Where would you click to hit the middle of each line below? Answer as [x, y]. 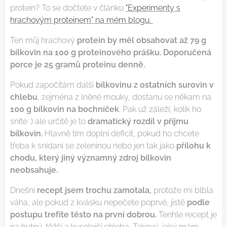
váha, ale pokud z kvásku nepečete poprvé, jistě [99, 202]
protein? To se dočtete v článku [68, 8]
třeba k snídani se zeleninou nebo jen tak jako [93, 145]
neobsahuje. [34, 170]
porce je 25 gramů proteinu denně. [78, 64]
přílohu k [194, 145]
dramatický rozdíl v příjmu [138, 121]
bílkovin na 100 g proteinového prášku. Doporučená [111, 52]
